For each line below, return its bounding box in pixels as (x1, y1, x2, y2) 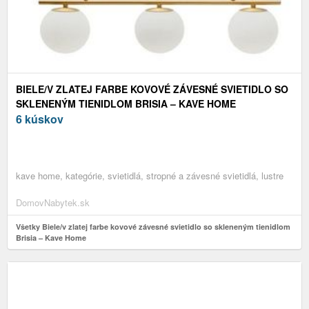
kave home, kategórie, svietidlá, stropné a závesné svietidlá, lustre (16, 169, 283, 183)
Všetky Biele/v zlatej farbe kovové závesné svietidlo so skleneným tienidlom (16, 221, 290, 232)
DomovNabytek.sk (16, 196, 90, 210)
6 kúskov (16, 111, 63, 128)
